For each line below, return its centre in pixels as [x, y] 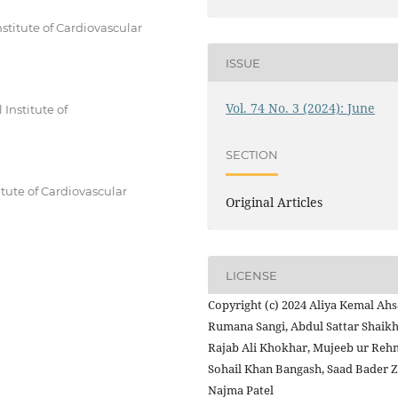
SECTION [252, 154]
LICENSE [252, 275]
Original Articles [275, 203]
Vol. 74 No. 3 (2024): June [301, 108]
